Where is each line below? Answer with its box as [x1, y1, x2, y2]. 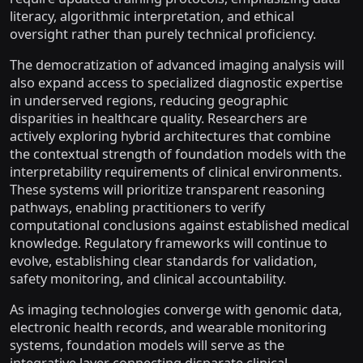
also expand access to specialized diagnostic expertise [10, 74, 343, 92]
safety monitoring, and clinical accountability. [10, 270, 286, 288]
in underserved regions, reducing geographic [10, 92, 288, 109]
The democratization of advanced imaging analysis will [10, 56, 344, 74]
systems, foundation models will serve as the [10, 336, 284, 354]
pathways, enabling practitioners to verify [10, 199, 265, 216]
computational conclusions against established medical [10, 216, 349, 234]
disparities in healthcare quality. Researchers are [10, 109, 307, 127]
